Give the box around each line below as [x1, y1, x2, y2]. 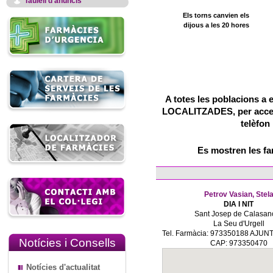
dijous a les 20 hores [183, 21, 249, 29]
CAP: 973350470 [210, 239, 268, 247]
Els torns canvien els [183, 12, 249, 19]
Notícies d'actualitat [26, 263, 100, 272]
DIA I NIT [224, 200, 253, 208]
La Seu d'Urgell [213, 219, 264, 228]
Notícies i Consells [18, 236, 116, 249]
